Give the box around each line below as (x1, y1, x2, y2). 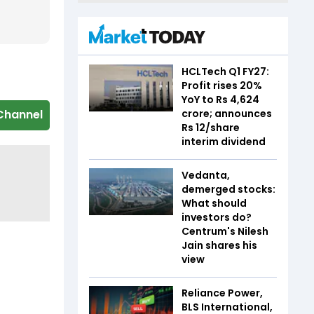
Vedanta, (182, 168, 230, 182)
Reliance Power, (182, 285, 263, 300)
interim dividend (182, 134, 266, 149)
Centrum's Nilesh (182, 224, 268, 238)
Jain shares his (182, 238, 257, 252)
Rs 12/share (182, 120, 240, 135)
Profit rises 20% (182, 78, 262, 93)
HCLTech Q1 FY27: (182, 64, 269, 78)
